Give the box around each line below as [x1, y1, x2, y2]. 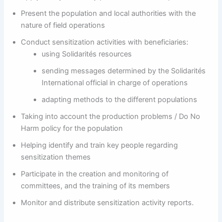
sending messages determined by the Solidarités [42, 66, 206, 76]
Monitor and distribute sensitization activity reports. [21, 198, 194, 208]
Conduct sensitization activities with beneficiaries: [21, 38, 189, 47]
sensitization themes [21, 153, 91, 162]
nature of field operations [21, 21, 106, 30]
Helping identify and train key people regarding [21, 141, 178, 150]
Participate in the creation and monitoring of [21, 169, 169, 179]
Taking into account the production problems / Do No [21, 112, 201, 121]
